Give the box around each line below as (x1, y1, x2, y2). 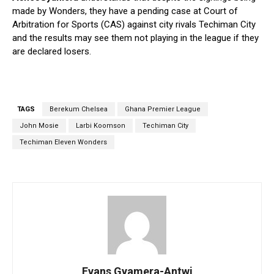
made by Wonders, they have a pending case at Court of (12, 6, 238, 17)
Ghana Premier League (125, 105, 201, 114)
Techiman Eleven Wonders (20, 138, 107, 147)
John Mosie (20, 122, 59, 130)
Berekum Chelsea (50, 105, 108, 114)
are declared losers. (12, 46, 91, 57)
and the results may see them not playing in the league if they (12, 32, 259, 44)
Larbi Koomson (76, 122, 125, 130)
